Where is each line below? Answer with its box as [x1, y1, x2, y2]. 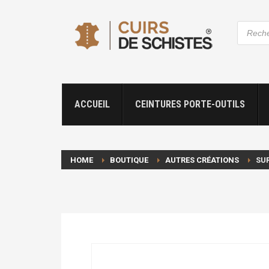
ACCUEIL [74, 98, 110, 110]
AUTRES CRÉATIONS [165, 156, 239, 165]
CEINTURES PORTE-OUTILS [134, 98, 245, 110]
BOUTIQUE [110, 156, 148, 165]
